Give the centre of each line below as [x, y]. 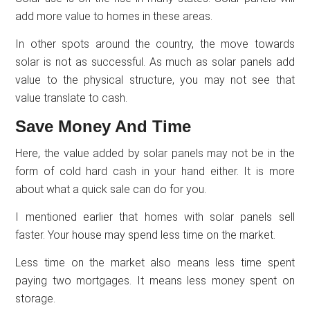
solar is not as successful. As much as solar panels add [155, 62]
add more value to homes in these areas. [114, 17]
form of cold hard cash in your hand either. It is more [155, 172]
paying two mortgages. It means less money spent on [155, 281]
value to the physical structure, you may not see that [155, 80]
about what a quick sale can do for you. [111, 190]
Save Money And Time [103, 127]
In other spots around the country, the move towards [155, 44]
